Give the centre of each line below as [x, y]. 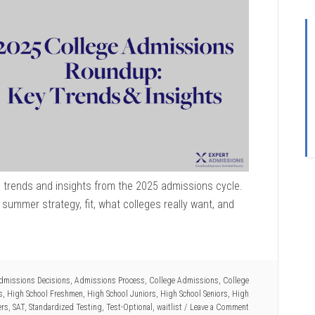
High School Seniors [194, 294]
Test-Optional [129, 307]
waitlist [169, 307]
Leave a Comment [219, 307]
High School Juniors [122, 294]
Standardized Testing [65, 307]
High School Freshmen [45, 294]
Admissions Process [110, 280]
